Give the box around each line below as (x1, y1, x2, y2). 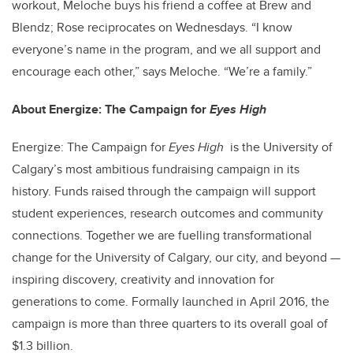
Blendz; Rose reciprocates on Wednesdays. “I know (12, 18, 292, 37)
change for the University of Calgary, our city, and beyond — (12, 248, 340, 267)
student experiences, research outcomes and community (12, 204, 323, 223)
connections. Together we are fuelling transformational (12, 226, 312, 245)
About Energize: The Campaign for (12, 100, 210, 119)
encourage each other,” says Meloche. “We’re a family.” (12, 62, 312, 81)
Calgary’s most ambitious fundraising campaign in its (12, 160, 299, 179)
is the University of (230, 138, 333, 157)
